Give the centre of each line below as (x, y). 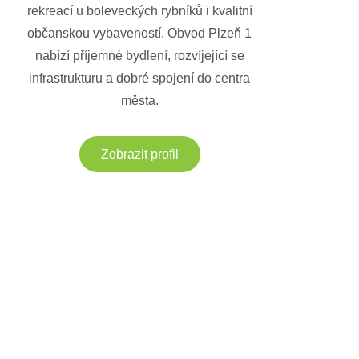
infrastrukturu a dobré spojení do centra (139, 79)
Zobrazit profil (139, 155)
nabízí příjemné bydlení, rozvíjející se (139, 56)
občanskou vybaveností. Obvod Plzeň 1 (139, 34)
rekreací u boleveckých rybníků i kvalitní (139, 11)
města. (139, 101)
